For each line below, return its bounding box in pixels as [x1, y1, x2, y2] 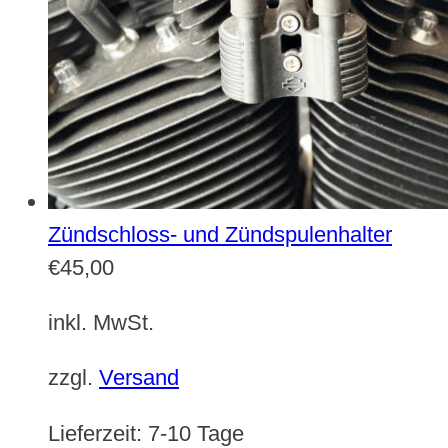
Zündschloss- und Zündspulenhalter [48, 221, 392, 247]
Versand [99, 365, 179, 391]
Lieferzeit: [48, 420, 148, 446]
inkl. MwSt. [48, 310, 154, 336]
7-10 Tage [148, 420, 244, 446]
